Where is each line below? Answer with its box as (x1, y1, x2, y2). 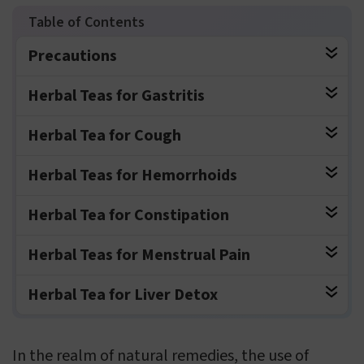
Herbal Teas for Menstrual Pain (28, 244, 250, 267)
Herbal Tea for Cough (28, 124, 181, 148)
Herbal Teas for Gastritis (28, 84, 205, 108)
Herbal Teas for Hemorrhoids (28, 164, 237, 188)
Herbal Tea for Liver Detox (28, 284, 218, 307)
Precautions (28, 45, 117, 68)
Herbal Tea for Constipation (28, 204, 229, 227)
